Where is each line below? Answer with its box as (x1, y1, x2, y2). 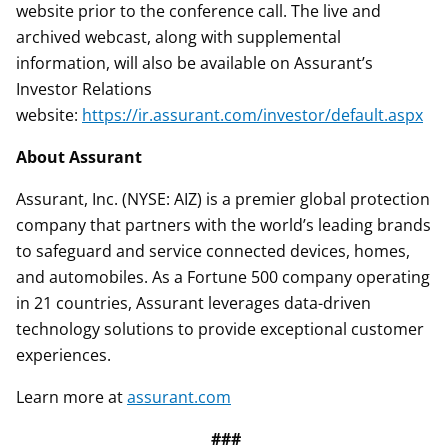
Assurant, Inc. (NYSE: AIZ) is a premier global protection (16, 188, 430, 210)
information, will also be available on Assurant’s (16, 52, 373, 74)
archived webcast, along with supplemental (16, 26, 341, 48)
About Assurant (16, 146, 142, 168)
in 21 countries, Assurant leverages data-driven (16, 292, 371, 314)
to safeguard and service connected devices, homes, (16, 240, 410, 262)
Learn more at (16, 386, 127, 408)
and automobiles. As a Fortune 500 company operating (16, 266, 430, 288)
